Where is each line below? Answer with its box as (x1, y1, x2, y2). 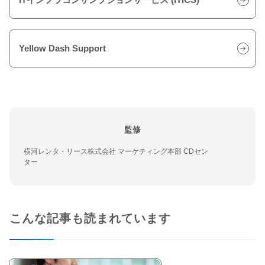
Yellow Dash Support (19, 43, 106, 53)
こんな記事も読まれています (9, 211, 171, 225)
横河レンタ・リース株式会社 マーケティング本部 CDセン (24, 147, 208, 156)
